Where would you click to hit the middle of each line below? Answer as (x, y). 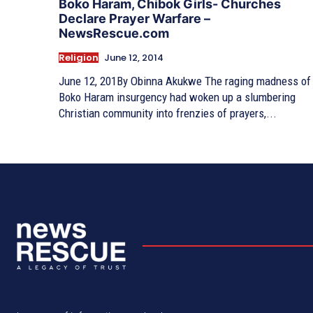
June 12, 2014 (134, 57)
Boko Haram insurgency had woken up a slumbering (177, 97)
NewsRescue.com (114, 33)
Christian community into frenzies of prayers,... (168, 113)
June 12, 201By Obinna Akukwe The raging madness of (185, 81)
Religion (79, 57)
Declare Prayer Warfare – (134, 18)
